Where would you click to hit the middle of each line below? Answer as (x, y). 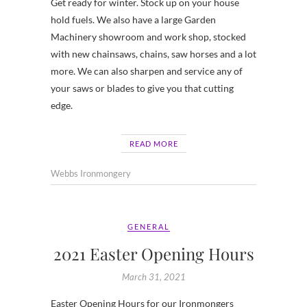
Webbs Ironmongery (91, 173)
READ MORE (153, 143)
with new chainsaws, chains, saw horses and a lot (153, 53)
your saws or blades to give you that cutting (142, 88)
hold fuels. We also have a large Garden (133, 19)
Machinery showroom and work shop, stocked (148, 36)
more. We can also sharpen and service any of (147, 71)
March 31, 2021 (153, 277)
